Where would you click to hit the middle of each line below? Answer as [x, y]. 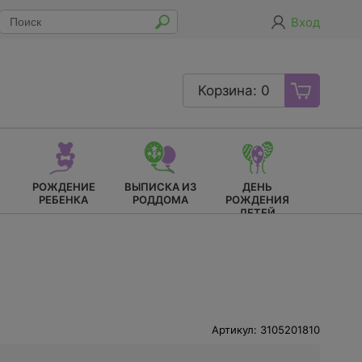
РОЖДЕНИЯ [257, 200]
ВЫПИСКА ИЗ [160, 187]
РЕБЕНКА [63, 200]
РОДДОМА [160, 200]
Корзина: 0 [234, 90]
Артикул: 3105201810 [266, 330]
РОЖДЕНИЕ [63, 187]
